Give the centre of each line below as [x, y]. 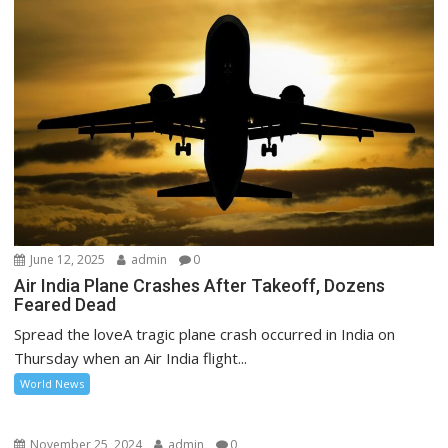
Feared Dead [65, 304]
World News [52, 383]
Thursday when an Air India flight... [131, 357]
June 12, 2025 [66, 259]
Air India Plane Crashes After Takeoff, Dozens [200, 285]
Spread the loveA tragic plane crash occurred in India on [205, 333]
